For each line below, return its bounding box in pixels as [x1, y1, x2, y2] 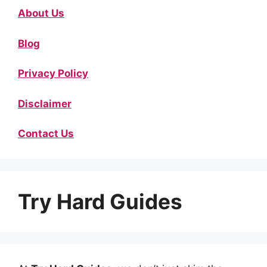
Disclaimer [18, 97, 72, 110]
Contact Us [18, 128, 74, 140]
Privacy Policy [18, 67, 88, 80]
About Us [18, 7, 64, 20]
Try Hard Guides [18, 189, 182, 215]
